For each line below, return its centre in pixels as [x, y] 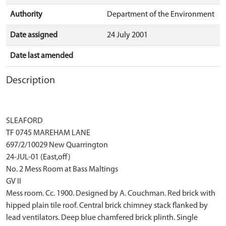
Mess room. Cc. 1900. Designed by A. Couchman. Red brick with [111, 194]
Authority [26, 15]
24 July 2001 [127, 35]
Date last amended [42, 56]
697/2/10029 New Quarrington [57, 145]
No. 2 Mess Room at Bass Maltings [62, 169]
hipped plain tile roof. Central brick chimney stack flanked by [107, 206]
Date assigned [34, 35]
